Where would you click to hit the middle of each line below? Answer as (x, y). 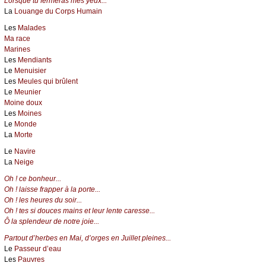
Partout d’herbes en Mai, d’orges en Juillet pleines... (88, 238)
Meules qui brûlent (48, 82)
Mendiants (35, 60)
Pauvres (31, 260)
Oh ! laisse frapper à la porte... (52, 190)
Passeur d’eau (38, 249)
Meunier (28, 92)
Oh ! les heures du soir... (43, 200)
